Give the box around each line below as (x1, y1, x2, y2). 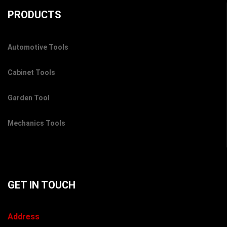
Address (8, 212, 40, 222)
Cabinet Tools (8, 68, 55, 77)
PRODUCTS (8, 9, 61, 21)
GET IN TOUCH (8, 179, 75, 192)
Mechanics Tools (8, 119, 65, 128)
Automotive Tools (8, 43, 68, 52)
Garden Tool (8, 94, 50, 102)
